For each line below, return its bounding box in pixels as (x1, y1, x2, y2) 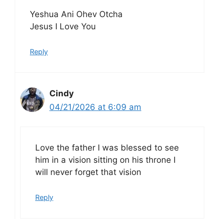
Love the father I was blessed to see (35, 143, 179, 153)
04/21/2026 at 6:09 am (49, 102, 141, 112)
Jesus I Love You (30, 22, 96, 32)
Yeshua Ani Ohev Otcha (30, 9, 123, 20)
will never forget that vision (35, 167, 141, 177)
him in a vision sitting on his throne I (35, 155, 175, 165)
